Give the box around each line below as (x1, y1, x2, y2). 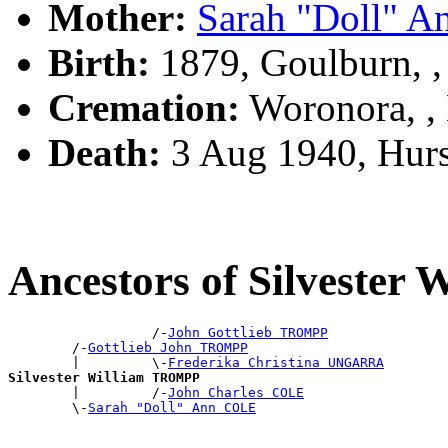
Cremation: (48, 86, 240, 130)
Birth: (48, 41, 150, 85)
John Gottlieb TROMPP (168, 324, 328, 340)
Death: (48, 131, 161, 175)
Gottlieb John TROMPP (88, 339, 248, 355)
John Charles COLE (168, 384, 304, 400)
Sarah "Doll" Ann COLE (88, 399, 256, 415)
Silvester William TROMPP (8, 369, 200, 385)
